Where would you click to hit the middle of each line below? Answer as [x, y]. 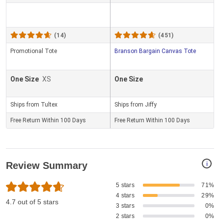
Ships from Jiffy [136, 105]
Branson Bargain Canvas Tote [155, 51]
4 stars [125, 196]
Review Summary [47, 166]
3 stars [125, 206]
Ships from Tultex [34, 105]
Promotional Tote [34, 51]
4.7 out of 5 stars [32, 202]
